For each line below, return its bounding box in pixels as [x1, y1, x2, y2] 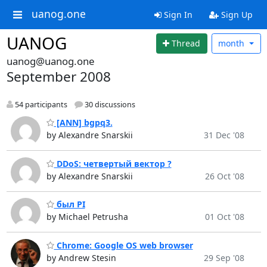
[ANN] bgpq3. [54, 117, 113, 129]
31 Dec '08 [203, 129, 244, 141]
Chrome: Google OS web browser [54, 239, 193, 251]
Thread [172, 38, 201, 49]
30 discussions [82, 99, 135, 110]
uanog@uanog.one [6, 54, 94, 68]
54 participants [13, 99, 67, 110]
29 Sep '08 [203, 252, 244, 263]
